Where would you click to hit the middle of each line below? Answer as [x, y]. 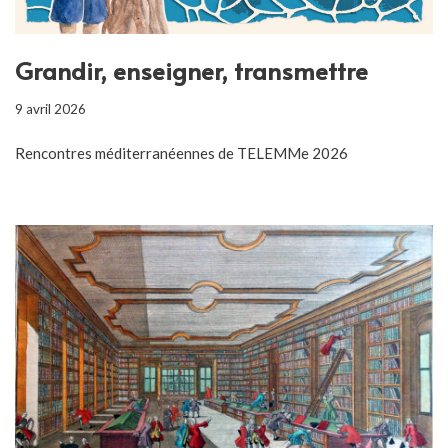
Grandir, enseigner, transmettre [191, 70]
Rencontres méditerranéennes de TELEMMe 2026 [181, 152]
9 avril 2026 [50, 108]
